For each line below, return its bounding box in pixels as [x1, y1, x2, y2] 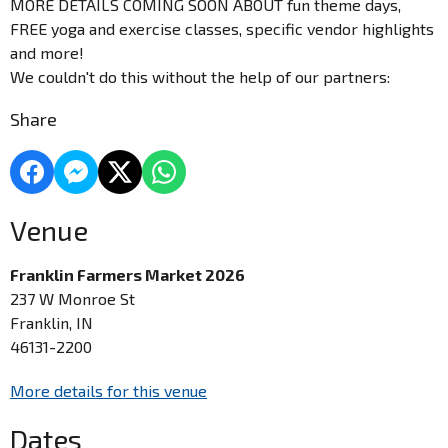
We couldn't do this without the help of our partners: [10, 66, 390, 86]
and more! [10, 42, 84, 62]
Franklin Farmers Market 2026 [10, 264, 245, 284]
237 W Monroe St [10, 288, 135, 308]
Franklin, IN [10, 312, 93, 332]
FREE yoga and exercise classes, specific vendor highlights [10, 18, 434, 38]
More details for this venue [10, 380, 207, 400]
